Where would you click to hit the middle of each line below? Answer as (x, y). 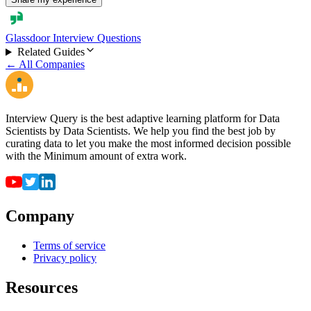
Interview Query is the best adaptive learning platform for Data (143, 119)
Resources (42, 288)
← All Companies (45, 65)
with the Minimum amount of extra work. (96, 156)
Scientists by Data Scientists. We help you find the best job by (141, 131)
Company (40, 216)
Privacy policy (65, 258)
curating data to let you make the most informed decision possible (148, 144)
